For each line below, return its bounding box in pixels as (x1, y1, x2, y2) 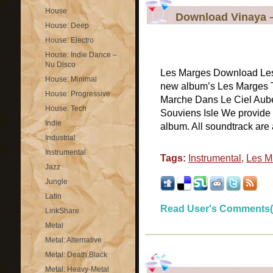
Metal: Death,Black (45, 250, 107, 259)
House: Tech (45, 104, 87, 113)
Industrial (45, 133, 76, 142)
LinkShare (45, 207, 79, 215)
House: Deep (45, 21, 89, 30)
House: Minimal (45, 75, 97, 83)
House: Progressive (45, 90, 110, 98)
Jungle (45, 177, 68, 186)
